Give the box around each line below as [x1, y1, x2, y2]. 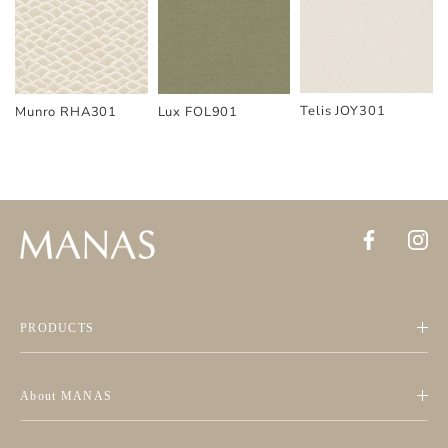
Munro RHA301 [15, 102, 118, 121]
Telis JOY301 [300, 102, 386, 121]
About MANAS [20, 389, 113, 404]
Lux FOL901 [157, 102, 239, 121]
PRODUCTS [20, 321, 95, 336]
